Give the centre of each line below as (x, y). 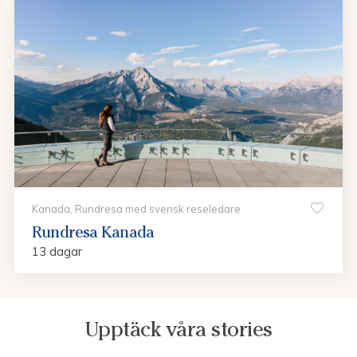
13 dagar (57, 251)
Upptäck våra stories (178, 329)
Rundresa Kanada (93, 231)
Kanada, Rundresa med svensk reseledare (136, 208)
